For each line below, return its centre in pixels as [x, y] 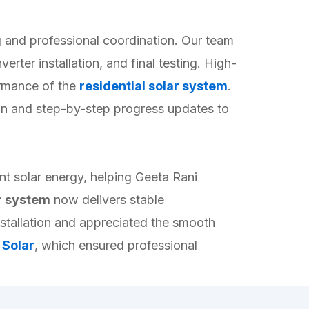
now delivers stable [107, 200]
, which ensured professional [116, 245]
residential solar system [153, 86]
